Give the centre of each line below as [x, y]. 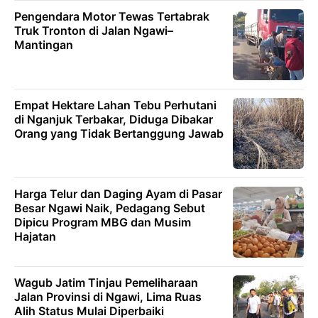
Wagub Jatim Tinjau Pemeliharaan [106, 283]
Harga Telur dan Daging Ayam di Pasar [118, 194]
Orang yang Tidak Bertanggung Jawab [119, 133]
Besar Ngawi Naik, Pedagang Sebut [110, 208]
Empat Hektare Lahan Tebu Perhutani [115, 105]
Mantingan [44, 45]
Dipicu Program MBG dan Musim [103, 222]
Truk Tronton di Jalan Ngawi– [94, 31]
